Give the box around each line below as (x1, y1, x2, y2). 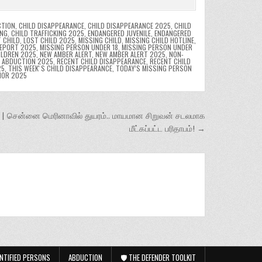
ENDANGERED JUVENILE (87, 27, 151, 38)
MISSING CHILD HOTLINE (125, 35, 194, 45)
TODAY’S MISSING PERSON (115, 63, 192, 73)
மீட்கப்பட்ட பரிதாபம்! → (129, 122, 205, 135)
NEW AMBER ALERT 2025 (95, 49, 166, 59)
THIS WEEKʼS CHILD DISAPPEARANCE (8, 63, 112, 73)
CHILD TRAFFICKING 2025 (11, 27, 84, 38)
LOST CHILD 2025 (23, 35, 75, 45)
